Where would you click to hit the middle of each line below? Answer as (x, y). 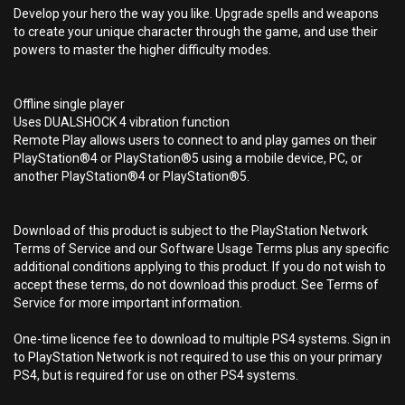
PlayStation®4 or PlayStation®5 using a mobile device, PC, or (188, 158)
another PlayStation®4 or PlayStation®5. (132, 176)
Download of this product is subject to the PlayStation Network (191, 231)
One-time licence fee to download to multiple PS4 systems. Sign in (202, 339)
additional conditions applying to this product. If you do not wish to (200, 267)
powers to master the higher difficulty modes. (142, 50)
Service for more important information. (128, 303)
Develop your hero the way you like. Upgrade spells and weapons (196, 14)
